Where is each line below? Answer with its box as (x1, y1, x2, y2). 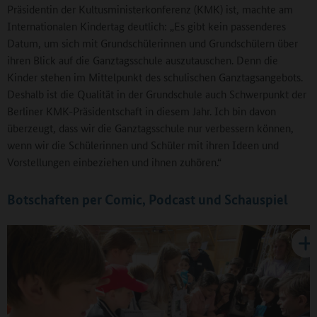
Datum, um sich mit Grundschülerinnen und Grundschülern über (7, 35, 298, 51)
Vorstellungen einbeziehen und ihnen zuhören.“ (7, 154, 221, 170)
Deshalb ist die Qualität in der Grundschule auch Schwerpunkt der (7, 86, 306, 102)
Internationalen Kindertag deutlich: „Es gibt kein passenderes (7, 18, 286, 34)
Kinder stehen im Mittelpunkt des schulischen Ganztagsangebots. (7, 69, 303, 85)
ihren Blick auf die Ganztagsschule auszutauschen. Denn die (7, 52, 278, 68)
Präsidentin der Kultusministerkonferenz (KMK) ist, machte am (7, 1, 293, 17)
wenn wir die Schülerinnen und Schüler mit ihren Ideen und (7, 137, 279, 153)
